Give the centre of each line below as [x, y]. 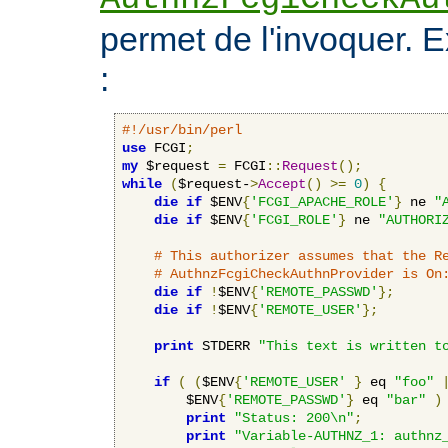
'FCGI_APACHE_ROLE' [322, 201]
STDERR [226, 345]
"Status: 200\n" [294, 417]
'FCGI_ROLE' [294, 219]
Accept [282, 183]
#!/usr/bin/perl [182, 129]
